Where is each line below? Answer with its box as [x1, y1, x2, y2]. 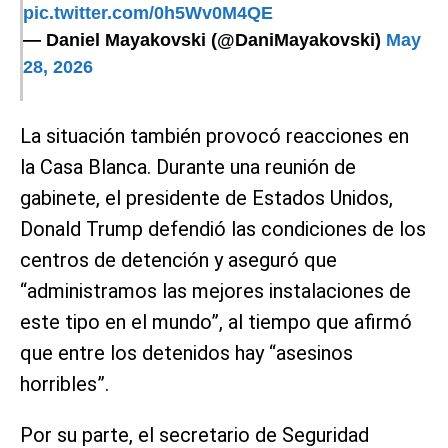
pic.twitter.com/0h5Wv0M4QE [23, 2, 273, 23]
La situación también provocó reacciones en [20, 123, 409, 148]
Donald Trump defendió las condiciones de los [20, 216, 426, 241]
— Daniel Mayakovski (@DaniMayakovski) [23, 29, 386, 50]
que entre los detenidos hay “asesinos [20, 340, 353, 365]
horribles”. [20, 371, 109, 396]
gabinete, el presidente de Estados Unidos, [20, 185, 393, 210]
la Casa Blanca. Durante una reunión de [20, 154, 356, 179]
